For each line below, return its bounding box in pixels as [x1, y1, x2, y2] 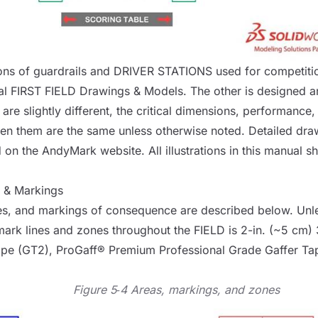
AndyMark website [41, 143, 141, 158]
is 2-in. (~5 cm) [224, 223, 316, 238]
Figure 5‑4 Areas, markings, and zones [73, 283, 280, 297]
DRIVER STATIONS [113, 64, 212, 79]
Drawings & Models [75, 84, 183, 99]
